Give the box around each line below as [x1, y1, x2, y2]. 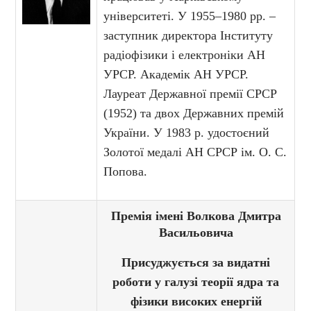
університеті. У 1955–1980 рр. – [103, 9, 276, 24]
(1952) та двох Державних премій [103, 106, 285, 121]
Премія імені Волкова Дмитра [110, 209, 281, 224]
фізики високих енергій [130, 294, 262, 309]
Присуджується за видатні [121, 255, 271, 270]
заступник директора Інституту [103, 28, 274, 43]
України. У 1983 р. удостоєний [103, 126, 270, 140]
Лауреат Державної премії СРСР [103, 87, 278, 101]
